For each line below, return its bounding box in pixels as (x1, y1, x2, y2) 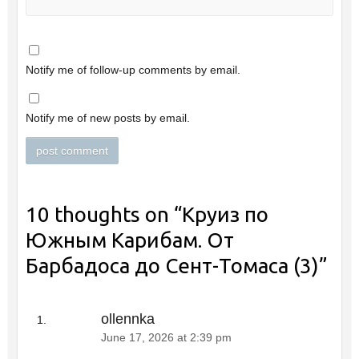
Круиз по (181, 203, 268, 227)
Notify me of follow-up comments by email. (25, 63, 240, 77)
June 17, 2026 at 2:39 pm (100, 331, 232, 344)
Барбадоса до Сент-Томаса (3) (25, 254, 319, 278)
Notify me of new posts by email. (25, 111, 190, 124)
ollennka (100, 310, 155, 327)
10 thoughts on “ (25, 203, 182, 227)
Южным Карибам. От (25, 228, 234, 252)
